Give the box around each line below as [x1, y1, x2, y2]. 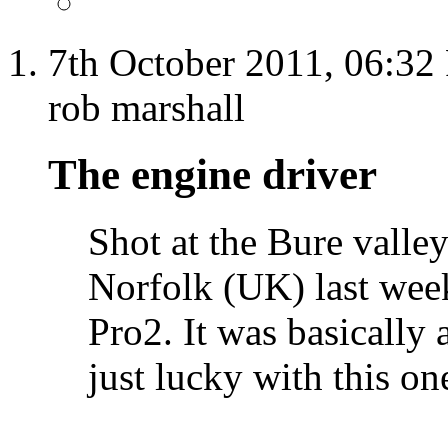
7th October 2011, [48, 41, 344, 85]
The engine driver [48, 151, 377, 199]
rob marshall [48, 86, 245, 130]
